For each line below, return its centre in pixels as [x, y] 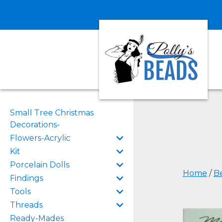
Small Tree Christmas [52, 113]
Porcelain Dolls [40, 165]
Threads [26, 205]
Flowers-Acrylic [40, 138]
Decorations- [35, 125]
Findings [27, 178]
